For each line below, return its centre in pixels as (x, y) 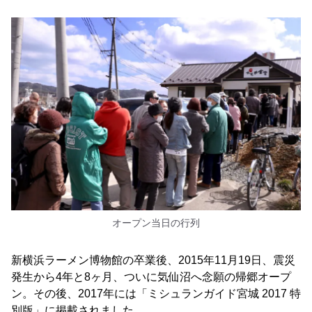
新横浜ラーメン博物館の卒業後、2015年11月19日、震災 (153, 260)
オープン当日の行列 (156, 223)
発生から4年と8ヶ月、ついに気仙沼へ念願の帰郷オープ (151, 277)
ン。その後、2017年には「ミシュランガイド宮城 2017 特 (156, 294)
